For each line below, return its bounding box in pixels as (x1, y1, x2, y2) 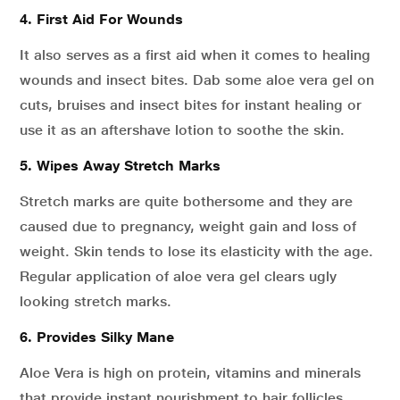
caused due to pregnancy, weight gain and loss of (20, 218, 356, 235)
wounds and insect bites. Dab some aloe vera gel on (20, 71, 374, 88)
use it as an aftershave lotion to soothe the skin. (20, 121, 345, 138)
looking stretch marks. (20, 293, 171, 310)
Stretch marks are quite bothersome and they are (20, 193, 353, 210)
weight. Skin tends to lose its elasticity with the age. (20, 243, 373, 260)
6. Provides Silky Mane (20, 329, 174, 346)
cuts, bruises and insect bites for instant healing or (20, 96, 362, 113)
